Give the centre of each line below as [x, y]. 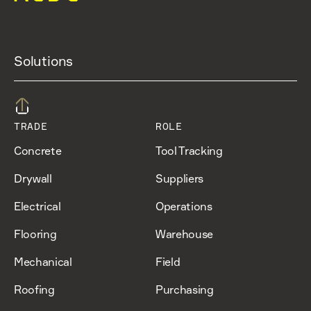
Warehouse [185, 234]
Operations [184, 207]
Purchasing [185, 290]
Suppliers [180, 179]
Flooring [35, 234]
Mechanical [43, 262]
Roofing [34, 290]
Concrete [38, 151]
